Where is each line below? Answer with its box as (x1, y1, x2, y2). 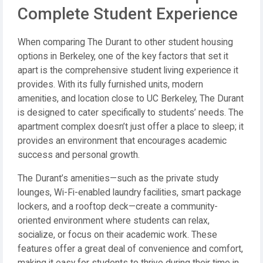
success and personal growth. (18, 150, 140, 160)
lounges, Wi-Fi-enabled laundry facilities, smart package (18, 187, 241, 198)
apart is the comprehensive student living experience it (18, 65, 238, 76)
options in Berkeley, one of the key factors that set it (18, 51, 228, 62)
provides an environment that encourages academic (18, 136, 227, 146)
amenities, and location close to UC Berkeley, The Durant (18, 93, 244, 104)
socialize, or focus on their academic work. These (18, 230, 217, 240)
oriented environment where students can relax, (18, 215, 210, 226)
